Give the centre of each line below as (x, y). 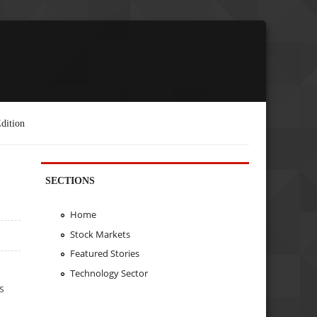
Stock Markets (100, 234)
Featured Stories (104, 254)
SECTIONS (70, 180)
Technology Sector (109, 273)
